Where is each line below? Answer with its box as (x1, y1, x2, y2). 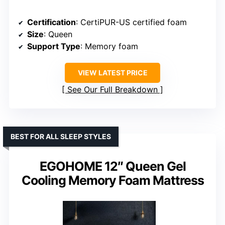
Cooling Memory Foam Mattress (21, 173, 204, 188)
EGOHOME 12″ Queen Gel (39, 159, 186, 174)
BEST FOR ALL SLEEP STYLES (11, 132, 111, 141)
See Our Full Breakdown (67, 84, 158, 95)
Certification (27, 17, 76, 28)
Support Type (27, 41, 80, 52)
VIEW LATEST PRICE (77, 68, 148, 77)
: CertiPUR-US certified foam (76, 17, 187, 28)
